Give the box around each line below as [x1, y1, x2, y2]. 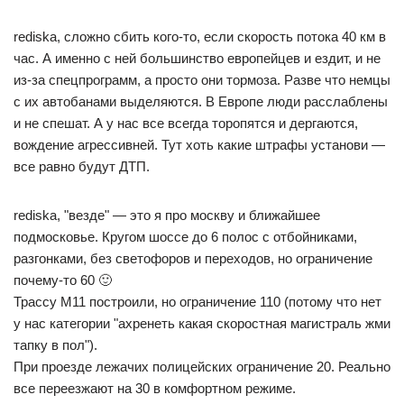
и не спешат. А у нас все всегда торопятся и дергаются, [14, 115, 358, 131]
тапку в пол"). [14, 336, 97, 353]
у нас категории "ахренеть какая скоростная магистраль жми [14, 315, 390, 331]
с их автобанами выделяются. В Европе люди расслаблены [14, 93, 388, 109]
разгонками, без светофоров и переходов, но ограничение [14, 250, 372, 266]
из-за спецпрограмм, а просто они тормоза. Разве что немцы [14, 71, 390, 87]
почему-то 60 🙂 [14, 271, 112, 288]
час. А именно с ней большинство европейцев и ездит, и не [14, 50, 381, 66]
